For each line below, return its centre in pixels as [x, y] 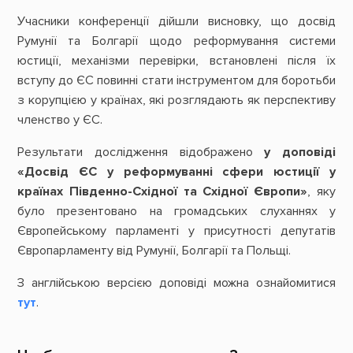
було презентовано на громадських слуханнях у [176, 211]
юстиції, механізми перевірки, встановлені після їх [176, 60]
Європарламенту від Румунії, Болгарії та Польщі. [155, 250]
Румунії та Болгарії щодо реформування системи [176, 41]
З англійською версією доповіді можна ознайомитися [176, 283]
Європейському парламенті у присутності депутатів [176, 230]
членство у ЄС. [59, 119]
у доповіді [300, 152]
